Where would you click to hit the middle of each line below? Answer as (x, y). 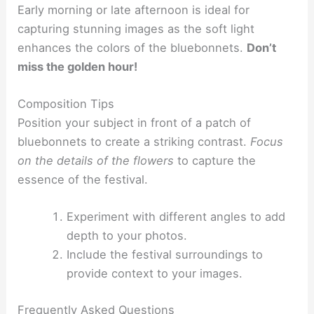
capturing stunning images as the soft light (136, 28)
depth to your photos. (127, 236)
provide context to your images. (154, 274)
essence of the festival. (83, 179)
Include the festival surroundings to (164, 255)
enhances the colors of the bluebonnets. (132, 47)
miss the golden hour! (78, 66)
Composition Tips (66, 103)
